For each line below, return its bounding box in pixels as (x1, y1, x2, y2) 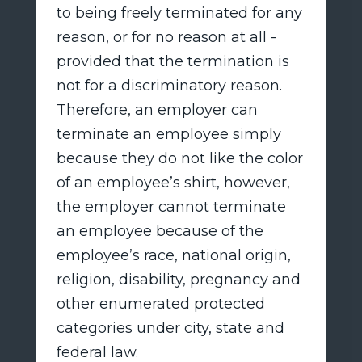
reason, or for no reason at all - (56, 27, 276, 46)
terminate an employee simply (56, 124, 281, 143)
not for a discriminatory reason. (56, 76, 282, 95)
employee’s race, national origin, (56, 246, 291, 264)
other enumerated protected (56, 294, 265, 313)
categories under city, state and (56, 318, 284, 337)
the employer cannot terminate (56, 197, 286, 216)
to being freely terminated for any (56, 3, 302, 22)
